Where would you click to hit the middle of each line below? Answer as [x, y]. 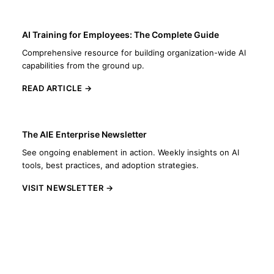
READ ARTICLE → [57, 88]
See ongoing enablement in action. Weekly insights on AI [131, 152]
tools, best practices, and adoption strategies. [110, 165]
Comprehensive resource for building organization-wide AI [134, 53]
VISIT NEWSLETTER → [68, 188]
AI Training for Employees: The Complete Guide [120, 35]
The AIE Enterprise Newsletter [84, 134]
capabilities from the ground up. [83, 65]
